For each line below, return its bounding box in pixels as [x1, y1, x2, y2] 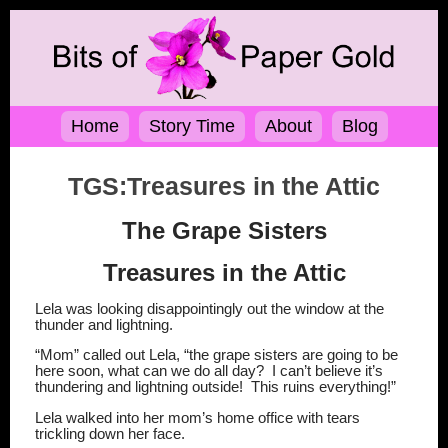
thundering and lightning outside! [35, 379, 243, 396]
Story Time [148, 116, 235, 137]
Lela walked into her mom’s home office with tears [35, 409, 360, 426]
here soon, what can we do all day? [35, 363, 264, 380]
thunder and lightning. [35, 316, 177, 333]
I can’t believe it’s [272, 363, 383, 380]
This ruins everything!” [251, 379, 396, 396]
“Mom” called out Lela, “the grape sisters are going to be [35, 347, 398, 364]
